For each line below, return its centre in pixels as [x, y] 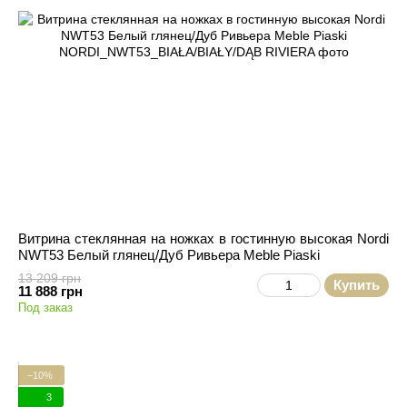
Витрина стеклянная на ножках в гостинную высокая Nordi [203, 238]
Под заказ [45, 308]
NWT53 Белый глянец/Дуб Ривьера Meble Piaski [169, 255]
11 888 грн [50, 291]
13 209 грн [50, 278]
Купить [357, 285]
